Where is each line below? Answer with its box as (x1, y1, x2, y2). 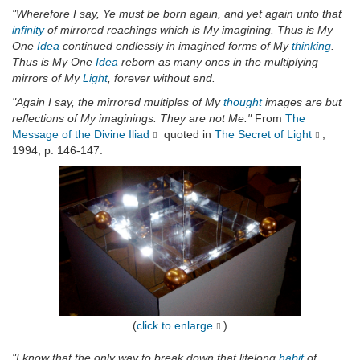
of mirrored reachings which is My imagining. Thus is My (44, 23, 333, 37)
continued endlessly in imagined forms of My (59, 39, 292, 53)
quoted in (160, 128, 215, 141)
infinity (12, 23, 44, 37)
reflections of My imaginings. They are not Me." (12, 112, 252, 125)
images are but (262, 96, 342, 109)
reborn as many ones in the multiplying (118, 55, 318, 69)
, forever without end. (108, 72, 215, 85)
